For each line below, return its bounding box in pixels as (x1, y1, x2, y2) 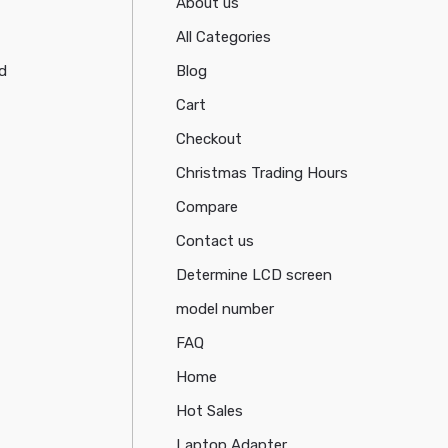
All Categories (176, 27, 272, 46)
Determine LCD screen (176, 265, 333, 284)
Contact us (176, 231, 255, 250)
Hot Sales (176, 401, 244, 420)
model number (176, 299, 275, 318)
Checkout (176, 129, 243, 148)
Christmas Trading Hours (176, 163, 349, 182)
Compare (176, 197, 239, 216)
